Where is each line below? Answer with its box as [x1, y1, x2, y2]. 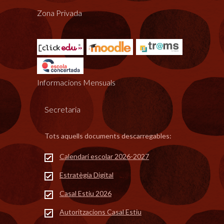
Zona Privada [37, 8, 82, 17]
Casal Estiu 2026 [59, 188, 111, 197]
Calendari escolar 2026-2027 [59, 151, 149, 160]
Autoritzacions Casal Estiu [59, 207, 141, 216]
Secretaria [44, 104, 80, 114]
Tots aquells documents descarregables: [44, 131, 171, 140]
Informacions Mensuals [37, 77, 115, 87]
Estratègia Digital [59, 170, 113, 179]
